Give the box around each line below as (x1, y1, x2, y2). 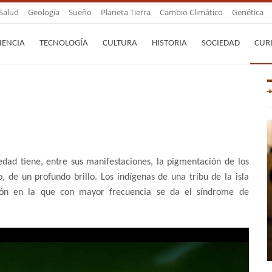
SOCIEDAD (202, 39, 240, 48)
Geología (28, 7, 59, 18)
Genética (232, 7, 263, 18)
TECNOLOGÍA (39, 39, 88, 48)
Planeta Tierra (101, 7, 151, 18)
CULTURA (103, 39, 137, 48)
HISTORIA (152, 39, 187, 48)
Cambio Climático (160, 7, 223, 18)
